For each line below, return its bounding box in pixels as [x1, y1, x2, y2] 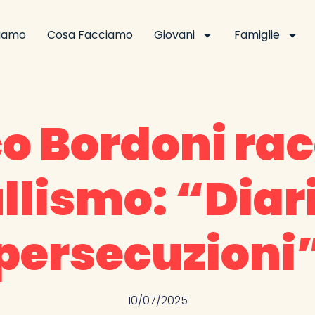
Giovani [153, 27, 195, 43]
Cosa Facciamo [46, 27, 133, 43]
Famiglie [233, 27, 280, 43]
